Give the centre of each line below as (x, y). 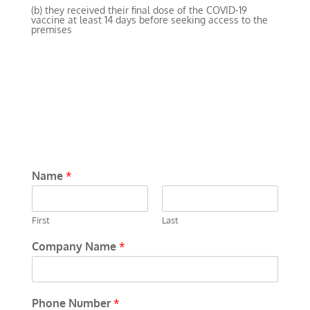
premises (51, 29)
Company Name (75, 246)
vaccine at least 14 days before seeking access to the (149, 19)
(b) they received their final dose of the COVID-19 (139, 10)
